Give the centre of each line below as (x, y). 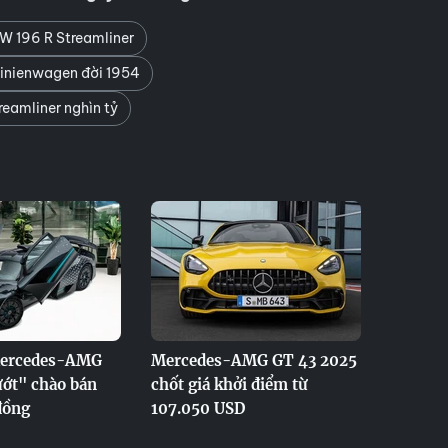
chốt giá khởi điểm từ (229, 384)
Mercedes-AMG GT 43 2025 (254, 360)
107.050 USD (198, 408)
